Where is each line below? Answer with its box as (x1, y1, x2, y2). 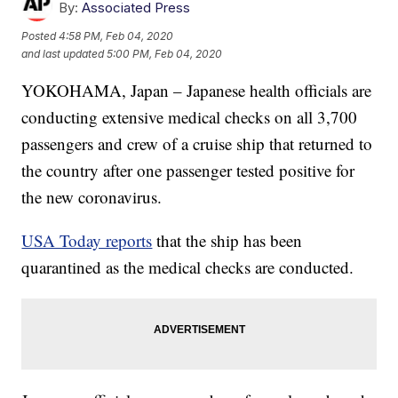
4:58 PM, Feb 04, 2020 (59, 28, 174, 43)
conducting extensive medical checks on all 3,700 (21, 106, 358, 129)
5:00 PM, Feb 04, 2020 (107, 46, 223, 60)
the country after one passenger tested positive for (21, 159, 355, 182)
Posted (21, 28, 60, 43)
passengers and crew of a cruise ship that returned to (21, 132, 373, 155)
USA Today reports (21, 229, 153, 252)
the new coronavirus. (21, 186, 163, 209)
